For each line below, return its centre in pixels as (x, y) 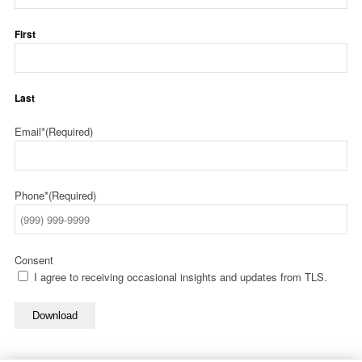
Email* (30, 132)
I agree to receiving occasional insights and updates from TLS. (181, 277)
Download (55, 316)
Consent (34, 260)
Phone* (32, 196)
